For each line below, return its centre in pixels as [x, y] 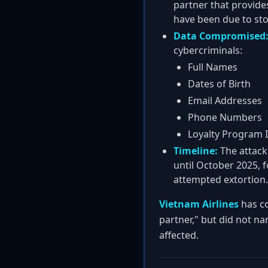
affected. [179, 235]
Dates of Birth [219, 84]
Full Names [213, 67]
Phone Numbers [225, 117]
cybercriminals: [208, 50]
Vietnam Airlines [199, 204]
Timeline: [196, 151]
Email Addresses [225, 100]
